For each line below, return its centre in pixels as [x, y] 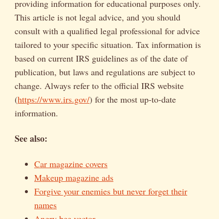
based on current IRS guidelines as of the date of [101, 58]
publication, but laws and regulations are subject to [105, 72]
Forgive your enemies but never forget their [111, 191]
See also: [31, 139]
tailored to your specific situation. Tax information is [108, 45]
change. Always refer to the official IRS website [99, 86]
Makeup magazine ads [74, 178]
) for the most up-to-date [133, 99]
